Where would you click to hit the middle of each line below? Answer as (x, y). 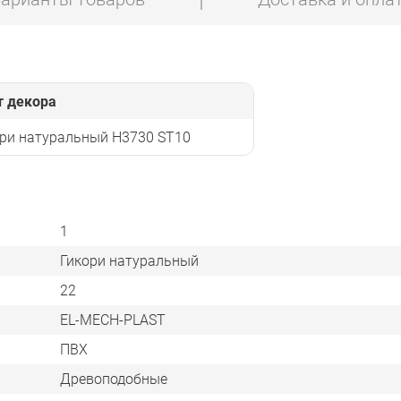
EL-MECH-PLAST (112, 320)
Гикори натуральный (129, 260)
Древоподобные (113, 379)
